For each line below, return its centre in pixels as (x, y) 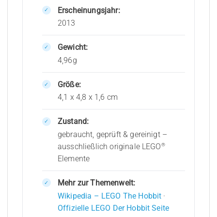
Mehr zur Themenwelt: (96, 183)
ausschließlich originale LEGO (109, 147)
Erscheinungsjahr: (89, 10)
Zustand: (73, 122)
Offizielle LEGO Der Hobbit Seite (113, 208)
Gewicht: (73, 47)
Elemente (74, 159)
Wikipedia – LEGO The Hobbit (109, 196)
